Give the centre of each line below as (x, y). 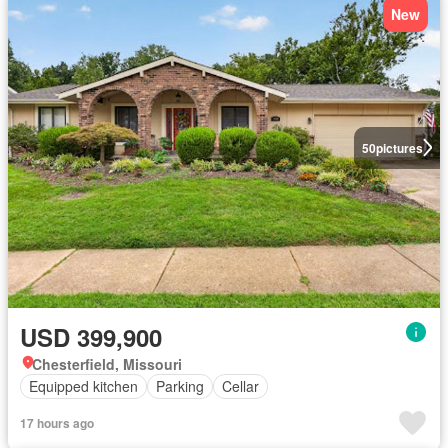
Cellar (240, 386)
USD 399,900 (91, 336)
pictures (399, 147)
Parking (180, 386)
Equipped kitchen (83, 386)
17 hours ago (57, 422)
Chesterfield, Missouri (107, 363)
